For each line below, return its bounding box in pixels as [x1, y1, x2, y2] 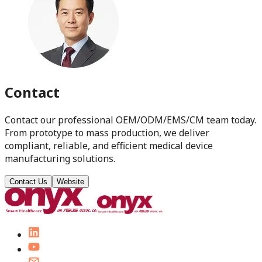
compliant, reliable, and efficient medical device [5, 139, 213, 152]
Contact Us [9, 177, 47, 186]
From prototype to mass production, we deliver [5, 126, 209, 139]
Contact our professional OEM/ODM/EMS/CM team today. [5, 113, 256, 126]
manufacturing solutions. [5, 151, 115, 165]
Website [57, 177, 84, 186]
